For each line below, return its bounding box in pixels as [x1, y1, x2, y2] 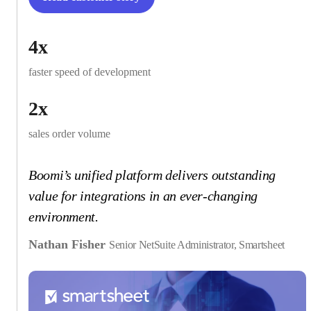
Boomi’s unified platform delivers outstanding [28, 167, 276, 183]
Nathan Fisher [28, 237, 109, 252]
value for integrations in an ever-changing [28, 188, 258, 204]
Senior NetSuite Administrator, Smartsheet [109, 239, 285, 251]
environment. [28, 209, 99, 225]
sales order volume [28, 128, 110, 140]
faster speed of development [28, 66, 151, 78]
